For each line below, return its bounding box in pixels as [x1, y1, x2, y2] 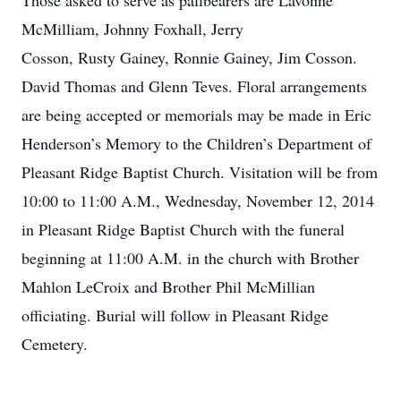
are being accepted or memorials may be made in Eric [21, 104, 371, 125]
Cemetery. [21, 333, 88, 354]
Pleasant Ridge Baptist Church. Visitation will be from [21, 161, 378, 183]
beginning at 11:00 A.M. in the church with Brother [21, 247, 359, 269]
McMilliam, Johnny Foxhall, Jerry [21, 18, 243, 39]
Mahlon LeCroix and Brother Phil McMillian [21, 276, 315, 297]
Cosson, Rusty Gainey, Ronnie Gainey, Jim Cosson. [21, 47, 357, 68]
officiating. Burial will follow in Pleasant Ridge [21, 304, 328, 326]
